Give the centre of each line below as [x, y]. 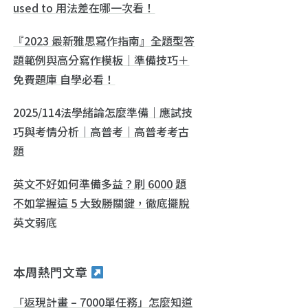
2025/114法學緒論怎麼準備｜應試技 [103, 112]
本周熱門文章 [52, 272]
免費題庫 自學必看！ [64, 79]
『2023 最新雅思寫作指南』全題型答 [104, 40]
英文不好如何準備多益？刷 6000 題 [100, 183]
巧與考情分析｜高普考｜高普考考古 [101, 131]
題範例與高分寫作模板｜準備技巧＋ [101, 59]
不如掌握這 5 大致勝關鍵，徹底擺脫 [102, 202]
